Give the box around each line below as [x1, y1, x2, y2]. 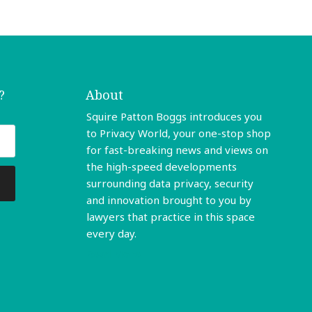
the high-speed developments [86, 159, 237, 174]
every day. [86, 226, 136, 241]
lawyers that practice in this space [86, 210, 255, 224]
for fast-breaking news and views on [86, 143, 268, 157]
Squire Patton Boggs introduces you [86, 109, 262, 124]
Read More [86, 247, 141, 261]
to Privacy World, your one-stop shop [86, 126, 271, 141]
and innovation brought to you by [86, 193, 251, 208]
